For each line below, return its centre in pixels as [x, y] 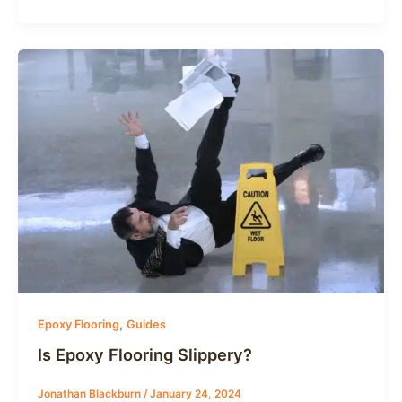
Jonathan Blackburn [90, 393]
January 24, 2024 [195, 393]
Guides [146, 324]
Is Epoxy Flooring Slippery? [144, 355]
